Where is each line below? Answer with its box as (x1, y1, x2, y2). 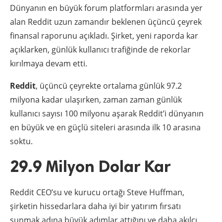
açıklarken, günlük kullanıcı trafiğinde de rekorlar (10, 44, 191, 55)
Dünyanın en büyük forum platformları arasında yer (10, 2, 203, 13)
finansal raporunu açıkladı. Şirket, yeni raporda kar (10, 30, 198, 41)
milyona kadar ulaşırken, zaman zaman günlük (10, 94, 182, 105)
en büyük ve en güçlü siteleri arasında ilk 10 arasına (10, 121, 201, 133)
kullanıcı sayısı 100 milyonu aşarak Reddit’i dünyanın (10, 108, 204, 119)
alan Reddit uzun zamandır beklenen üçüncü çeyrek (10, 16, 202, 27)
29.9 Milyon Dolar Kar (10, 157, 170, 176)
